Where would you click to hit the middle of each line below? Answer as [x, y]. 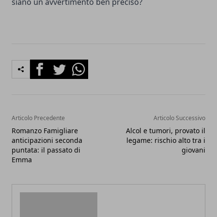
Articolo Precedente [38, 118]
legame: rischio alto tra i [166, 140]
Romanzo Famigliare [45, 131]
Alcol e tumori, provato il [166, 131]
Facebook [47, 65]
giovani [194, 150]
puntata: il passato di [46, 150]
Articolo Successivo [179, 118]
